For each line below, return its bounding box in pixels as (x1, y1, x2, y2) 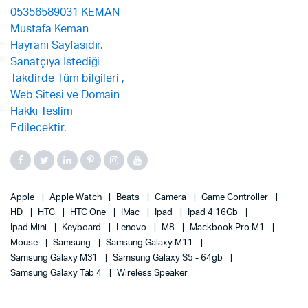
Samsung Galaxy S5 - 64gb (113, 254, 225, 263)
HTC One (69, 208, 108, 217)
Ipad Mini (10, 223, 49, 232)
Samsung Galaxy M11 (105, 239, 195, 247)
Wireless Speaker (117, 269, 188, 278)
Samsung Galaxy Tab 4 (10, 269, 104, 278)
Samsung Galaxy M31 (10, 254, 100, 263)
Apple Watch (49, 193, 104, 202)
